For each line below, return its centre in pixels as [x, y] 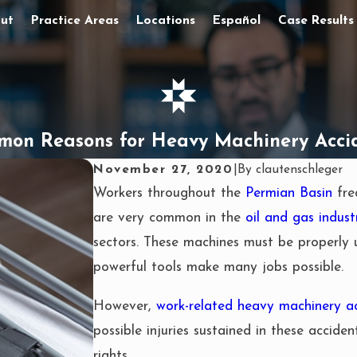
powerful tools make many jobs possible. [219, 268]
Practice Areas [75, 20]
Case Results [316, 20]
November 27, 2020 [163, 170]
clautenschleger [299, 170]
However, [125, 306]
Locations [166, 20]
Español [237, 20]
